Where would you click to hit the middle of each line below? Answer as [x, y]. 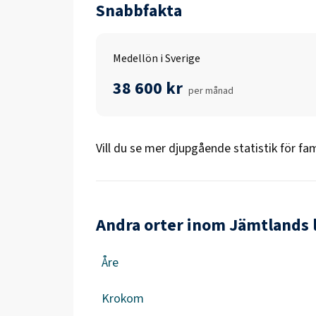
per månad [211, 91]
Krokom [123, 299]
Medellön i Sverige [157, 59]
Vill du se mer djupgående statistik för [196, 148]
